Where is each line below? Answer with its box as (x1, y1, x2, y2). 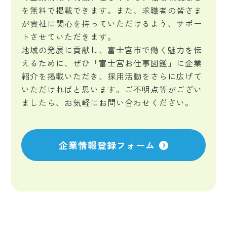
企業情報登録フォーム (58, 138, 155, 152)
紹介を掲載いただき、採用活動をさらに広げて (21, 70, 203, 82)
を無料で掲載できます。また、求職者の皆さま (21, 4, 203, 16)
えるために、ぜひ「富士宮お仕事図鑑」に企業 (21, 57, 203, 69)
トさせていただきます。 (21, 30, 117, 43)
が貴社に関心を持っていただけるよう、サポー (21, 17, 203, 29)
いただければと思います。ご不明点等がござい (21, 83, 203, 95)
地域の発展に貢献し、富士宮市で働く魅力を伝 (21, 44, 203, 56)
